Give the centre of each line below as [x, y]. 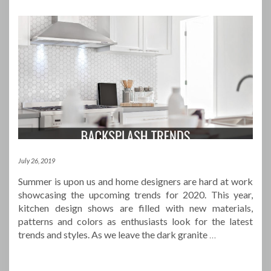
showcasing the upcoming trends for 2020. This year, [135, 195]
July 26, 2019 [37, 161]
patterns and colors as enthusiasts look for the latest [135, 221]
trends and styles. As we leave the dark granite [114, 235]
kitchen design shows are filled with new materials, [135, 208]
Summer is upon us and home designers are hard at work [135, 181]
